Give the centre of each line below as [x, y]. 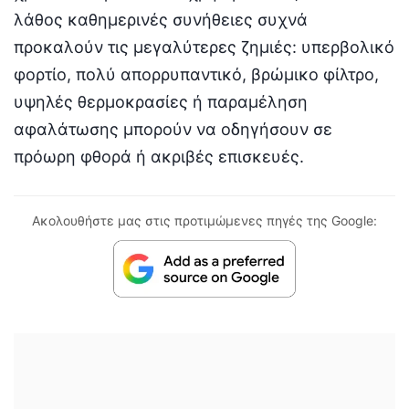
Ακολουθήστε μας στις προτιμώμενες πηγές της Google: [204, 220]
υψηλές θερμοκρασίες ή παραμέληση [161, 101]
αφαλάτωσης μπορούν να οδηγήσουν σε [173, 129]
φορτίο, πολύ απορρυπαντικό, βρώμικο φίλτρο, [196, 74]
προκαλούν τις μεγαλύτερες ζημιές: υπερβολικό [204, 47]
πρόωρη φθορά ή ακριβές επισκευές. [159, 156]
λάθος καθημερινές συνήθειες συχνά [161, 19]
